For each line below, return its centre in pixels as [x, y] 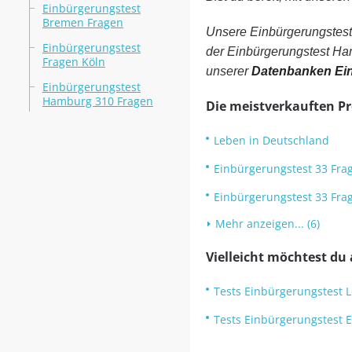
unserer [228, 71]
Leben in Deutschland [271, 140]
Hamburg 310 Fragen [97, 101]
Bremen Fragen [82, 22]
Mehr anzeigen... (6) [267, 224]
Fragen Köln [73, 62]
